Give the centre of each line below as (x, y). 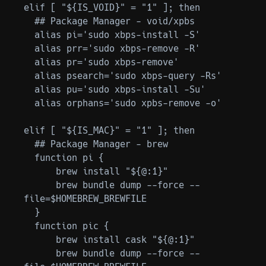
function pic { (29, 226)
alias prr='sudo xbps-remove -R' (29, 48)
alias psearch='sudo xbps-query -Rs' (29, 76)
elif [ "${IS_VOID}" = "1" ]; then (112, 7)
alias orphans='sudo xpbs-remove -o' (29, 103)
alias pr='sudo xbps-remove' (29, 62)
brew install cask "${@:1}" (40, 240)
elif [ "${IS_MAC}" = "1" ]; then (109, 130)
